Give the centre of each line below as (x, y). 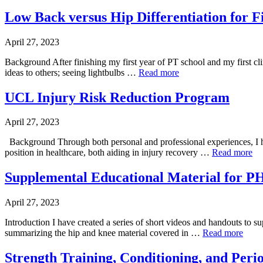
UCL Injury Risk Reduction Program (117, 97)
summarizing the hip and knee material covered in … (104, 233)
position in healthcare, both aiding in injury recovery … (108, 153)
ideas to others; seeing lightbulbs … (72, 72)
